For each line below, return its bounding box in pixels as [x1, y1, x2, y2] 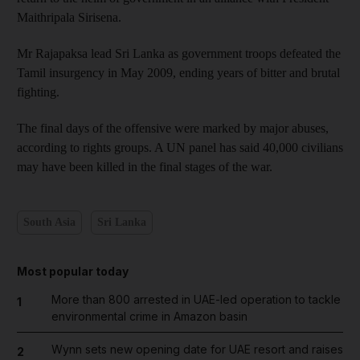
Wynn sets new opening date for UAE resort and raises [51, 342, 343, 356]
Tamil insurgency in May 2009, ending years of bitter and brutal [17, 65, 340, 80]
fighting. [17, 84, 59, 99]
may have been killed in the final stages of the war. [17, 159, 272, 174]
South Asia [23, 216, 76, 228]
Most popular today [17, 264, 129, 278]
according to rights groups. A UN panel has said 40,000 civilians [17, 140, 343, 154]
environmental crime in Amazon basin [51, 309, 247, 323]
